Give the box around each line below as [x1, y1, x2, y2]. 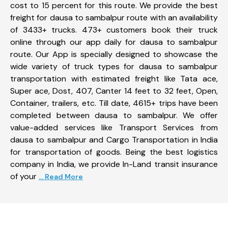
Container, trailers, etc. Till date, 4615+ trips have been [10, 97, 218, 108]
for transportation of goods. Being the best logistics [10, 146, 218, 157]
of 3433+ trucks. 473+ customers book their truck [10, 24, 218, 35]
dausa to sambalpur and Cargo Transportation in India [10, 134, 218, 145]
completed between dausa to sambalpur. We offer [10, 109, 218, 121]
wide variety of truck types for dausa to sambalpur [10, 61, 218, 72]
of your [10, 170, 37, 182]
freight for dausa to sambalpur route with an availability [10, 12, 218, 23]
